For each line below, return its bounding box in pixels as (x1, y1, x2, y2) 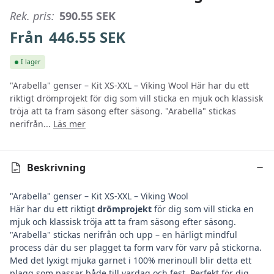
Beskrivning (27, 161, 86, 175)
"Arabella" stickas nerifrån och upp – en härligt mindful (10, 229, 237, 241)
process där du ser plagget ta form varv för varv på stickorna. (10, 242, 262, 254)
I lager (21, 57, 40, 67)
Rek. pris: (10, 8, 54, 23)
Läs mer (53, 118, 86, 130)
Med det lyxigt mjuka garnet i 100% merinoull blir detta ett (10, 254, 251, 267)
